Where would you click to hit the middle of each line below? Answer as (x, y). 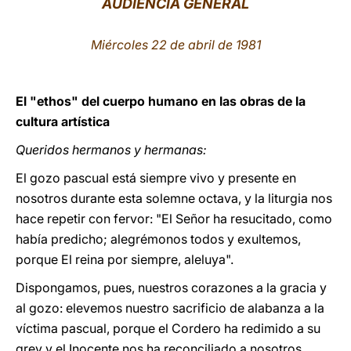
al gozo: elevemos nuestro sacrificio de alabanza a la (170, 308)
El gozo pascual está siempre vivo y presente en (156, 178)
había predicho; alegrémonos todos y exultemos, (158, 239)
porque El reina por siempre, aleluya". (125, 259)
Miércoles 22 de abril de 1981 (175, 45)
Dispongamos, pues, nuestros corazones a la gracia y (171, 288)
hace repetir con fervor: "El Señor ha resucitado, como (174, 219)
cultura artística (63, 121)
